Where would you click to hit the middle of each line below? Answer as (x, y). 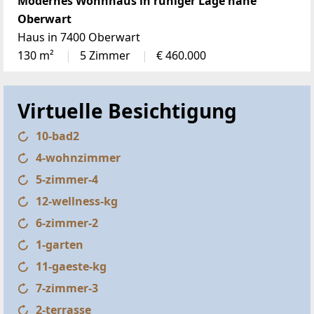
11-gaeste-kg (71, 266)
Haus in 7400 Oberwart (79, 37)
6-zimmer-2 (67, 223)
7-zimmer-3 (67, 288)
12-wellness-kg (77, 201)
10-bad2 (57, 136)
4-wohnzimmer (78, 157)
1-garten (60, 244)
